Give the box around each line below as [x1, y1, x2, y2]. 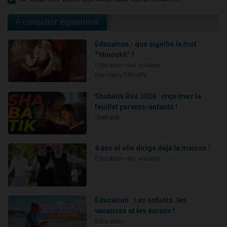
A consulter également [15, 17, 99, 27]
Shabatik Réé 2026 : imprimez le [94, 92, 201, 100]
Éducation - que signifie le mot [94, 40, 197, 49]
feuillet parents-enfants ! [94, 102, 177, 111]
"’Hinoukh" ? [94, 51, 135, 59]
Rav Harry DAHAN [94, 71, 146, 79]
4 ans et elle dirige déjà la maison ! [94, 144, 210, 153]
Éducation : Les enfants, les [94, 196, 186, 204]
